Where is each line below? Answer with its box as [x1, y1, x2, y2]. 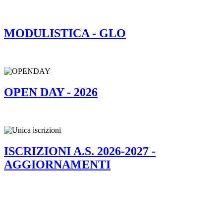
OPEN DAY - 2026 [4, 85, 98, 99]
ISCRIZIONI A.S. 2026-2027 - [4, 144, 156, 158]
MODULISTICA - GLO [4, 27, 126, 40]
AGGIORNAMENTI [4, 158, 111, 171]
